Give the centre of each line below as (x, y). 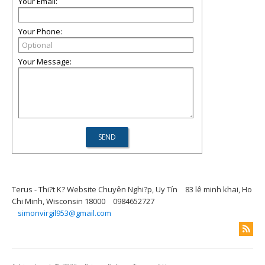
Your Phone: (40, 31)
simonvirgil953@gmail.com (64, 213)
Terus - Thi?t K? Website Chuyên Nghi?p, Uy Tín (95, 189)
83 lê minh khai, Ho (219, 189)
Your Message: (45, 62)
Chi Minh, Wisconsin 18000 (59, 201)
